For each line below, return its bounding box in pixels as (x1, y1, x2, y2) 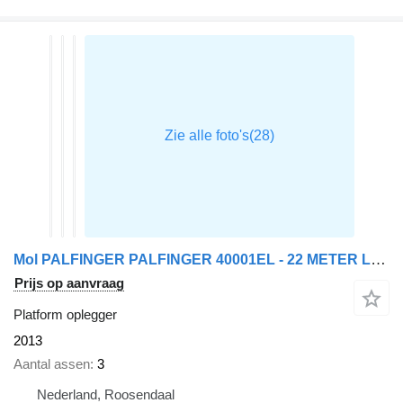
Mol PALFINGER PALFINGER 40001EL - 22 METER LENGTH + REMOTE (371, 250, 386, 268)
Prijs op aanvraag (14, 274, 124, 291)
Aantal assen (13, 356, 90, 372)
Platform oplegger (13, 306, 117, 322)
